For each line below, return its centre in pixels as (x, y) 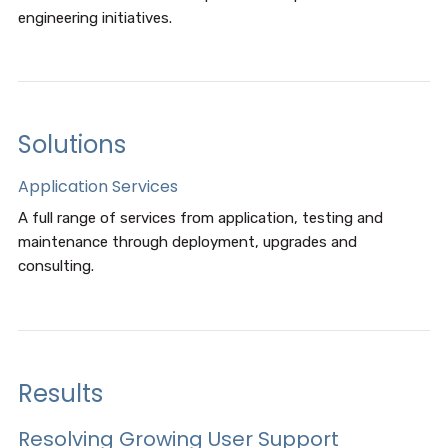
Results (60, 393)
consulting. (55, 266)
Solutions (71, 144)
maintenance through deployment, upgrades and (187, 242)
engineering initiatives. (94, 18)
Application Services (97, 186)
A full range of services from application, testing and (200, 218)
